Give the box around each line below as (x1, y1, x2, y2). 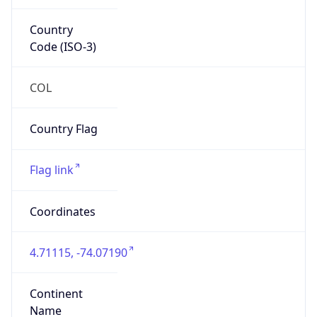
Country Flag (29, 121, 98, 137)
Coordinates (29, 203, 96, 219)
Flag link (29, 162, 74, 178)
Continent (29, 286, 83, 302)
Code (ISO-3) (29, 38, 96, 54)
